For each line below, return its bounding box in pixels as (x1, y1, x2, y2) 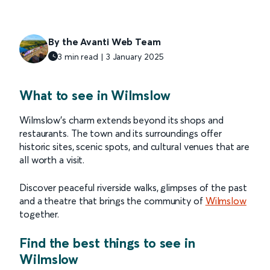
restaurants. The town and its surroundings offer (19, 127, 222, 139)
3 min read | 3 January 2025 (58, 51, 165, 62)
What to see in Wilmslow (19, 86, 171, 104)
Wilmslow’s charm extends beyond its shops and (19, 113, 224, 126)
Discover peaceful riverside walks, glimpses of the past (19, 181, 247, 193)
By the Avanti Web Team (48, 35, 161, 48)
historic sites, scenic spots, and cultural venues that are (19, 140, 250, 152)
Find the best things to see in (19, 234, 195, 251)
